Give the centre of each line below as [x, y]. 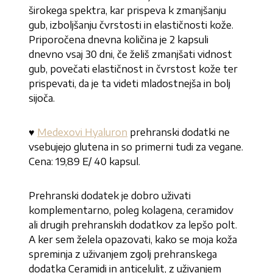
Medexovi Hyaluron [83, 133]
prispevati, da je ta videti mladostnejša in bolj [130, 84]
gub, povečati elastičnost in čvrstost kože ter [133, 69]
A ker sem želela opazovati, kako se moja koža [133, 240]
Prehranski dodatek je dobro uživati [110, 196]
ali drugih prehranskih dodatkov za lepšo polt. [133, 225]
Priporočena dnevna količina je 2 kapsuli [119, 40]
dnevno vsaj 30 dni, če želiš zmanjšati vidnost [131, 55]
